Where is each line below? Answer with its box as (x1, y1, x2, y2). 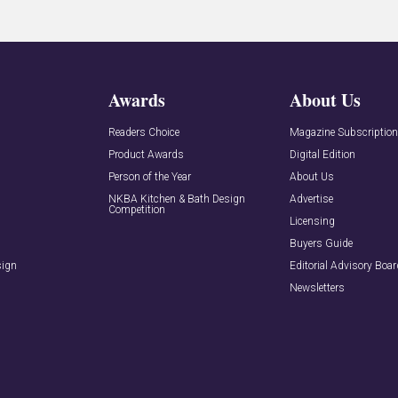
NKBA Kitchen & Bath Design (107, 192, 245, 205)
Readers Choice (107, 125, 179, 139)
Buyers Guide (290, 236, 354, 250)
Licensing (290, 214, 336, 227)
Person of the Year (107, 170, 191, 183)
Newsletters (290, 281, 346, 294)
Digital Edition (290, 147, 356, 161)
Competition (107, 203, 165, 216)
